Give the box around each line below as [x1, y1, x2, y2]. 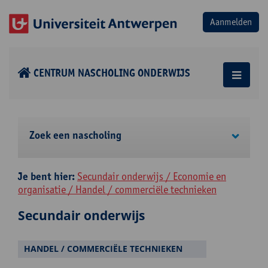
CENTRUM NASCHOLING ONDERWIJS [33, 66, 190, 80]
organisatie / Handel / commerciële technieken [18, 183, 217, 196]
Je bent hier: [18, 170, 75, 183]
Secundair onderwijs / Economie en [77, 170, 226, 182]
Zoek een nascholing [29, 129, 121, 142]
